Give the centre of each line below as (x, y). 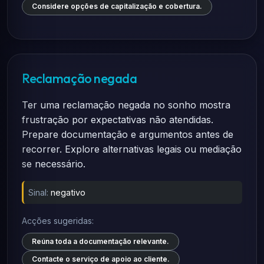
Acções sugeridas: (58, 221)
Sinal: (38, 192)
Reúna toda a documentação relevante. (100, 241)
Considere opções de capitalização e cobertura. (117, 6)
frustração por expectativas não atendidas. (118, 120)
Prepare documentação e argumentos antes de (128, 134)
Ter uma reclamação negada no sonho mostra (126, 105)
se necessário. (54, 164)
